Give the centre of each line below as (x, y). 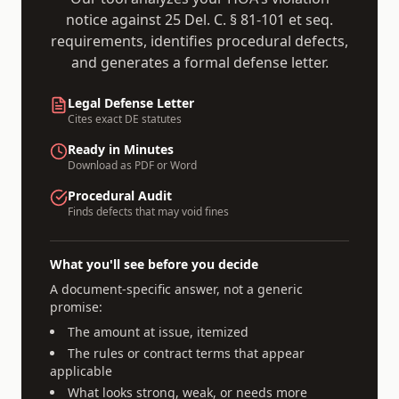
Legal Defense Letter (131, 103)
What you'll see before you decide (154, 264)
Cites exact (96, 119)
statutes (160, 119)
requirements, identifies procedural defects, (199, 41)
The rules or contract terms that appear (186, 353)
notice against (115, 20)
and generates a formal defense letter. (199, 62)
